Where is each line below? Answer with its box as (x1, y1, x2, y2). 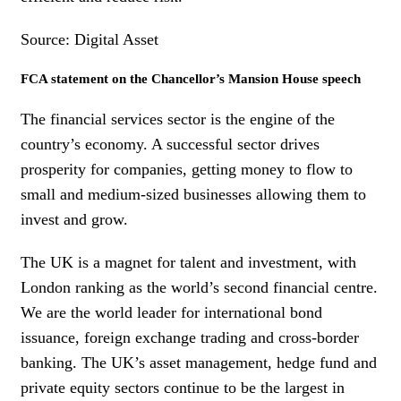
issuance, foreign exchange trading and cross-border (21, 328, 359, 346)
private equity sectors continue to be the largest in (21, 378, 345, 397)
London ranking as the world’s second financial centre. (21, 277, 378, 296)
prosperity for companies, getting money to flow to (21, 159, 353, 178)
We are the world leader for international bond (21, 303, 322, 321)
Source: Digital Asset (21, 30, 158, 48)
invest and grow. (21, 209, 128, 228)
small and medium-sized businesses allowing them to (21, 184, 366, 203)
